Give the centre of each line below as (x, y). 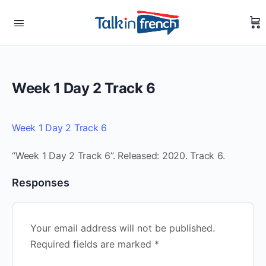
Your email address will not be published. (123, 228)
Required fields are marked (92, 244)
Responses (41, 183)
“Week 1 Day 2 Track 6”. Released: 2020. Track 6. (118, 156)
